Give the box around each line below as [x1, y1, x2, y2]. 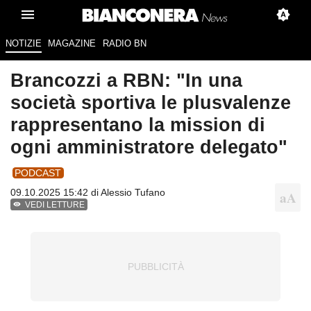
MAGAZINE [48, 38, 96, 49]
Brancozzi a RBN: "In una [10, 69, 242, 92]
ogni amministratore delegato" [10, 136, 287, 158]
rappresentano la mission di [10, 114, 265, 136]
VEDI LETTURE [25, 200, 85, 210]
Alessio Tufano [101, 187, 165, 199]
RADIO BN [102, 38, 146, 49]
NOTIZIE [5, 38, 42, 49]
